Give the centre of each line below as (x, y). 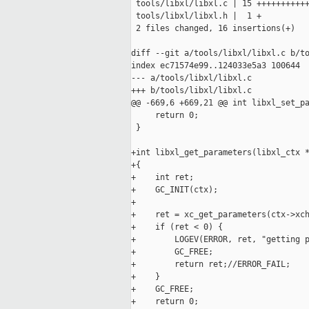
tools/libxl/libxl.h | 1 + (196, 16)
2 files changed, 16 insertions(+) (213, 29)
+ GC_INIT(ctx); (175, 190)
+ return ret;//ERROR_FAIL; (211, 265)
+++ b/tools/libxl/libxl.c (191, 91)
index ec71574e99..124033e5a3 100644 (216, 66)
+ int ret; (162, 178)
